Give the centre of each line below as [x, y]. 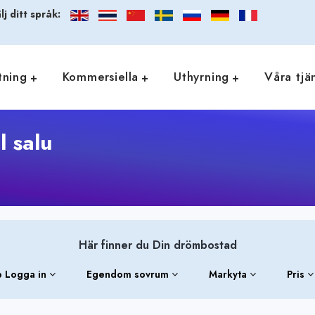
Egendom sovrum [129, 274]
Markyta [229, 274]
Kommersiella [101, 77]
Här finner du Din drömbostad [157, 245]
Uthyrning [202, 77]
